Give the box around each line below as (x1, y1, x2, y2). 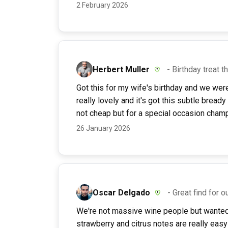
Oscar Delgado (93, 187, 150, 197)
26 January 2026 (76, 124, 130, 133)
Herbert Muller (93, 64, 150, 74)
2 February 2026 (76, 1, 128, 10)
